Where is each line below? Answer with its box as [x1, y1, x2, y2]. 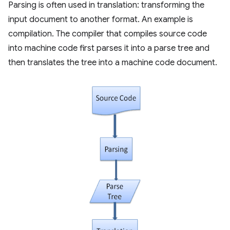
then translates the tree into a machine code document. [8, 57, 217, 68]
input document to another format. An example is [8, 14, 193, 25]
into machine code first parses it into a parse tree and [8, 43, 209, 53]
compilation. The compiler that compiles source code [8, 28, 207, 39]
